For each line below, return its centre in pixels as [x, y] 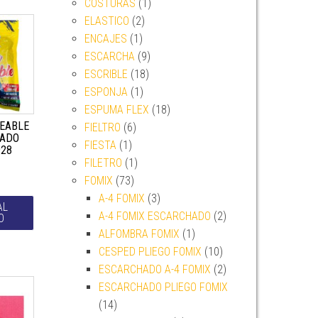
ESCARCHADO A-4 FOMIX [154, 269]
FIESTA [100, 145]
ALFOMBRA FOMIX [139, 234]
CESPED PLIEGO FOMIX [150, 252]
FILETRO [103, 163]
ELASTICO [106, 21]
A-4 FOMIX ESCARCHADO [154, 216]
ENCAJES [105, 39]
